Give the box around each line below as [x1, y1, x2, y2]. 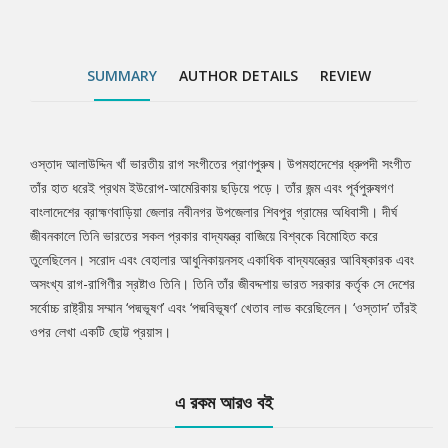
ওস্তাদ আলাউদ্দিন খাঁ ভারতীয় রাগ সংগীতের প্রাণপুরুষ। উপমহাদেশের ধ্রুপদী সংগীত [30, 154, 411, 174]
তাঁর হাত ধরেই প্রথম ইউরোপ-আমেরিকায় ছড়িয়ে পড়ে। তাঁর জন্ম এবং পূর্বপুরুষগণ [30, 178, 393, 198]
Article [29, 206, 114, 246]
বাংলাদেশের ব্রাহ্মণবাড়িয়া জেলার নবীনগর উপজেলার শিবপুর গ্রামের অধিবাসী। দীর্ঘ [30, 202, 397, 222]
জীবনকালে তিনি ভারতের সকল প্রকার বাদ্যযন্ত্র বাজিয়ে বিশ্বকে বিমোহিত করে [30, 226, 378, 246]
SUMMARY [87, 66, 157, 86]
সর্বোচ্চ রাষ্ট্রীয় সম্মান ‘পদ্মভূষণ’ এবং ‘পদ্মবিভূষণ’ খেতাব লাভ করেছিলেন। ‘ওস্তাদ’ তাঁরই [30, 298, 417, 318]
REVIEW [320, 66, 371, 86]
